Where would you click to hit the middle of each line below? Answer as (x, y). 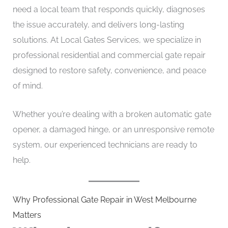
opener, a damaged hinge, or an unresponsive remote (113, 129)
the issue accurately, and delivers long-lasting (98, 25)
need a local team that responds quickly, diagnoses (109, 9)
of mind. (27, 86)
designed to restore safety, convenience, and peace (109, 70)
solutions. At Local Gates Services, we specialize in (107, 40)
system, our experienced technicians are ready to (105, 145)
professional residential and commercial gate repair (109, 55)
